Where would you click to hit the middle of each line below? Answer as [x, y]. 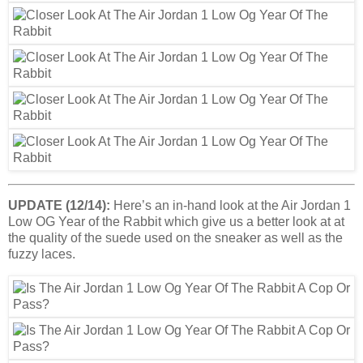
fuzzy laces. [42, 254]
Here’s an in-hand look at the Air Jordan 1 [231, 206]
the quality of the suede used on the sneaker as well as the [175, 238]
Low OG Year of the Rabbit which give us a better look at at [176, 222]
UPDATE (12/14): [59, 206]
